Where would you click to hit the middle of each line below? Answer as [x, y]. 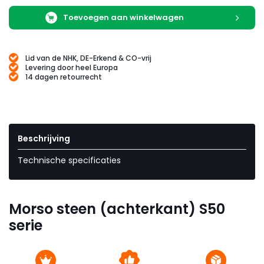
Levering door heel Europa [72, 67]
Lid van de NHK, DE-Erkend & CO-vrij [88, 58]
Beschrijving [44, 139]
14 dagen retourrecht [64, 77]
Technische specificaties [69, 161]
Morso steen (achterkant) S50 [117, 209]
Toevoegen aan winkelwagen [124, 17]
